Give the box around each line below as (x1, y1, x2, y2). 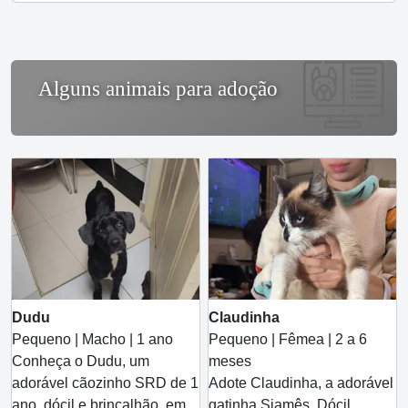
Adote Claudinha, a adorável (209, 374, 393, 391)
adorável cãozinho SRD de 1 (12, 374, 199, 391)
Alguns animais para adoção (38, 77, 278, 101)
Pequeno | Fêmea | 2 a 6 (209, 331, 367, 347)
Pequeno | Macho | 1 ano (12, 331, 173, 347)
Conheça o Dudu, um (12, 352, 149, 369)
